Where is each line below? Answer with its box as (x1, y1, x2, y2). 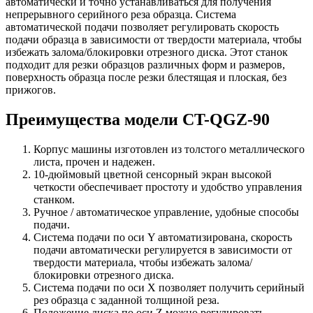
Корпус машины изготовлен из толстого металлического (34, 143, 305, 155)
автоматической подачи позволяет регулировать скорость (6, 20, 279, 33)
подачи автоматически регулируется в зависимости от (34, 243, 292, 256)
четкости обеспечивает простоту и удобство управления (34, 180, 302, 193)
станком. (34, 193, 75, 205)
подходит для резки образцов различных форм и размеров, (6, 58, 285, 71)
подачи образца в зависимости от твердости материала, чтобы (6, 33, 302, 45)
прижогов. (6, 83, 56, 96)
